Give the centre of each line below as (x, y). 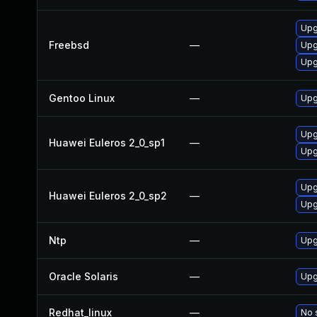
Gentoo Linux (82, 98)
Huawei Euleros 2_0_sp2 (108, 196)
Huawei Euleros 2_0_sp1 (107, 143)
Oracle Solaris (83, 276)
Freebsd (69, 45)
